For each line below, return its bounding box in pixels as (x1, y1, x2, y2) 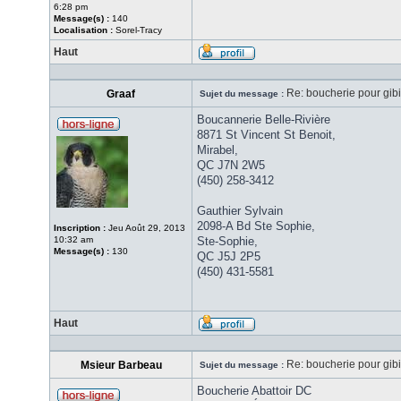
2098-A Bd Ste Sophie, (197, 219, 315, 233)
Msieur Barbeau (80, 359, 162, 371)
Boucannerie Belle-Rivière (197, 113, 330, 126)
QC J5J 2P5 (197, 250, 260, 263)
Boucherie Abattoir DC (197, 384, 311, 397)
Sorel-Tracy (113, 25, 162, 35)
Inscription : (54, 223, 106, 233)
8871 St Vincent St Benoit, (197, 128, 336, 141)
